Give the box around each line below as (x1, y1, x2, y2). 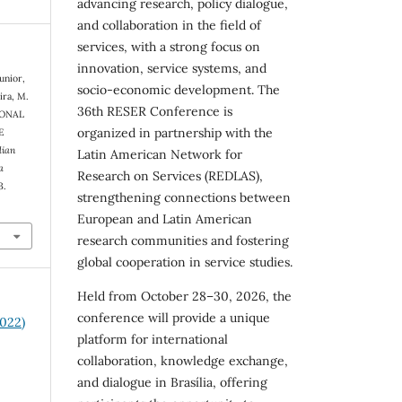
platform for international (77, 330, 228, 347)
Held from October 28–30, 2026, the (77, 287, 292, 304)
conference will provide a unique (77, 309, 270, 326)
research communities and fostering (77, 232, 289, 249)
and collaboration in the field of (77, 16, 261, 33)
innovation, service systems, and (77, 59, 267, 76)
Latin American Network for (77, 145, 242, 162)
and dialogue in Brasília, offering (77, 373, 267, 390)
